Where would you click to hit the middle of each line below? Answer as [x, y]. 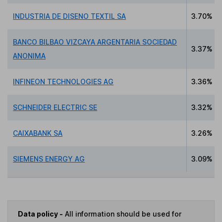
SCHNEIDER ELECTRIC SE [55, 108]
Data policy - [40, 214]
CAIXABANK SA [38, 133]
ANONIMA [29, 56]
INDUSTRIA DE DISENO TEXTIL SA [70, 16]
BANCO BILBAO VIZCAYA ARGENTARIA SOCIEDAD [95, 42]
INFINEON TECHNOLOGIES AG [63, 82]
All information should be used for [122, 214]
